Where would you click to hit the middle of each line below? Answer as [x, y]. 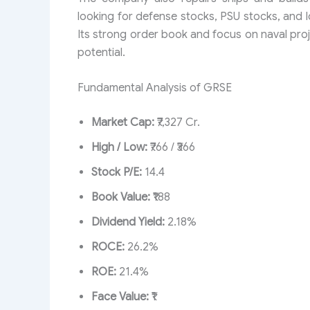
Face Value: [120, 297]
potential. [101, 52]
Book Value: [121, 198]
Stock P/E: [117, 173]
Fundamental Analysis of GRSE [155, 88]
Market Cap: [123, 123]
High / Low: [119, 148]
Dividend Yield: [128, 222]
